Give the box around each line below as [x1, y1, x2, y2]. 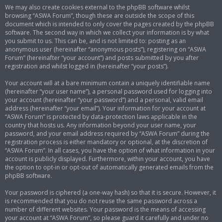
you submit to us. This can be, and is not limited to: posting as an [5, 37, 186, 46]
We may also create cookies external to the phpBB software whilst [5, 3, 190, 12]
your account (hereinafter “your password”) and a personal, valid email [5, 96, 203, 105]
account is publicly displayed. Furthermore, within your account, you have [5, 155, 210, 164]
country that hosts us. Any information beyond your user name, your [5, 121, 196, 130]
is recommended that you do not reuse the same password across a [5, 197, 197, 206]
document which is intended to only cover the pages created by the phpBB [5, 20, 214, 29]
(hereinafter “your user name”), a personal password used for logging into [5, 87, 212, 96]
